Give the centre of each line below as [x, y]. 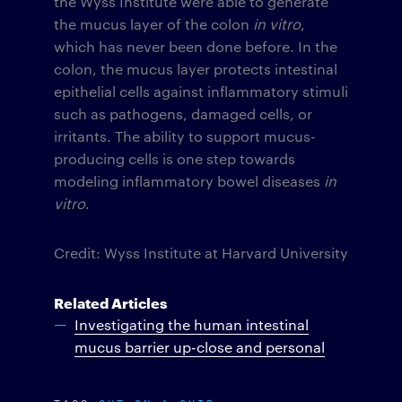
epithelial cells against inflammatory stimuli [201, 91]
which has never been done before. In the [196, 46]
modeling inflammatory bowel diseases [189, 180]
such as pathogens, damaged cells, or [183, 113]
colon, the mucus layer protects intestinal [196, 68]
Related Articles [110, 301]
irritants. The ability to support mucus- [185, 135]
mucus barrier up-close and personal [200, 346]
